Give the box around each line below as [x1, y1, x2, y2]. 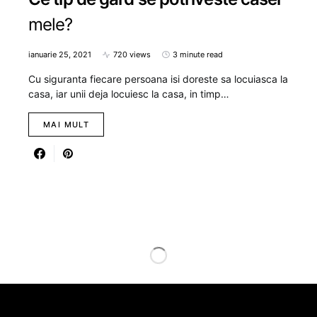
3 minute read [173, 50, 223, 60]
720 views [113, 50, 151, 60]
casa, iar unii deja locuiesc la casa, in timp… [28, 88, 229, 100]
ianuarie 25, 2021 [28, 50, 91, 60]
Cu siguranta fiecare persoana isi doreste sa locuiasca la [28, 73, 288, 86]
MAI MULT [43, 120, 89, 130]
